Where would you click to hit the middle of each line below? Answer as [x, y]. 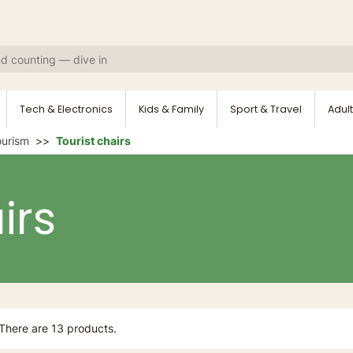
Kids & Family [171, 109]
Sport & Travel [266, 109]
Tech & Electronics [66, 109]
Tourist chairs [93, 141]
